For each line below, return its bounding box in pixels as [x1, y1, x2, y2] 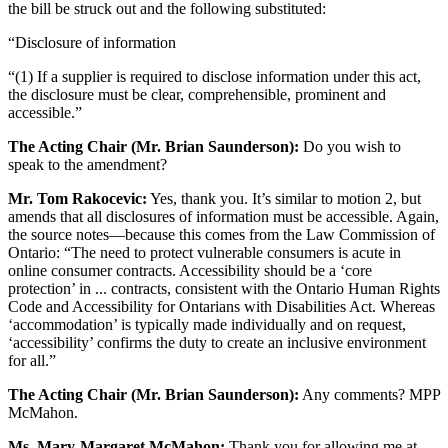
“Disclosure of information [8, 34, 176, 52]
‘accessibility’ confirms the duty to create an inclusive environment [8, 334, 426, 352]
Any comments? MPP [299, 386, 440, 404]
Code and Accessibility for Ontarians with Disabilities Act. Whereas [8, 298, 435, 316]
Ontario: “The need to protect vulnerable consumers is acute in [8, 244, 401, 262]
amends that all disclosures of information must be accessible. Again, [8, 208, 439, 226]
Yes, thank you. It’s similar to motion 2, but [147, 190, 421, 208]
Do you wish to [299, 138, 401, 156]
